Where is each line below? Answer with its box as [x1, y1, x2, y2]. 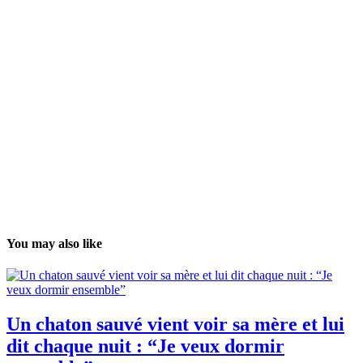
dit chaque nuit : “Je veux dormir [6, 335, 284, 357]
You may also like [6, 236, 102, 250]
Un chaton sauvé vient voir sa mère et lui [6, 314, 344, 335]
